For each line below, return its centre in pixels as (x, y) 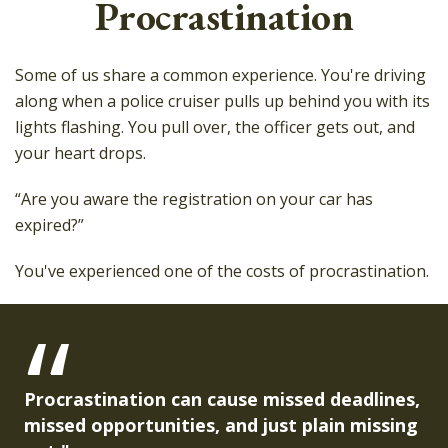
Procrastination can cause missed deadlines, (222, 399)
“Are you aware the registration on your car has (194, 199)
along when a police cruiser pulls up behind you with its (222, 101)
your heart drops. (80, 153)
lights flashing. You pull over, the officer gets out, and (215, 127)
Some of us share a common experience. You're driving (220, 75)
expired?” (49, 225)
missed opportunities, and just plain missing (221, 425)
